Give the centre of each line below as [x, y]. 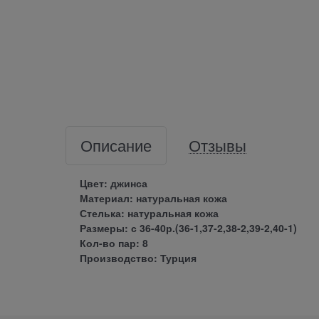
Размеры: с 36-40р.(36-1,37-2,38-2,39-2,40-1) [188, 228]
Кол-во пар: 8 [114, 243]
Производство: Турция [138, 258]
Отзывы [218, 145]
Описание [116, 145]
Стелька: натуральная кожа [149, 213]
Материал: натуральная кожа [153, 198]
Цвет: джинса [114, 183]
